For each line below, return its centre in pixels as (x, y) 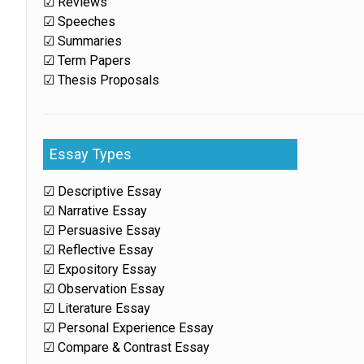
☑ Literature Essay (97, 308)
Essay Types (91, 154)
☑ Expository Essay (100, 269)
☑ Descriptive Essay (103, 191)
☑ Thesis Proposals (102, 80)
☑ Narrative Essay (95, 211)
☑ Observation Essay (104, 289)
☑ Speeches (80, 22)
